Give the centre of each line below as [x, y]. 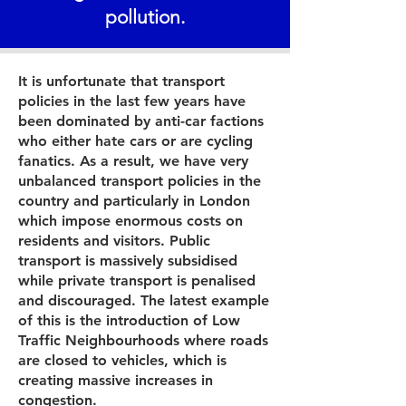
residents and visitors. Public [114, 241]
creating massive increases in [116, 380]
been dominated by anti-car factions [141, 121]
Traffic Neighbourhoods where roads [143, 340]
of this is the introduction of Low [129, 320]
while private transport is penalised [137, 280]
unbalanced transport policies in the [140, 181]
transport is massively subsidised [128, 261]
